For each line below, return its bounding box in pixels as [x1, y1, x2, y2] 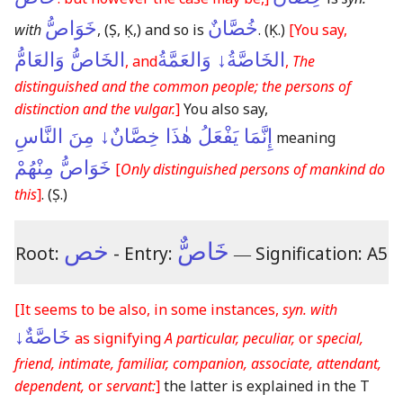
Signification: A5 [255, 241, 388, 266]
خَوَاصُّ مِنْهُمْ [14, 157, 112, 180]
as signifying [71, 327, 165, 348]
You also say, [180, 99, 268, 120]
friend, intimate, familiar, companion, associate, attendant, [14, 353, 381, 373]
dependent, [14, 375, 85, 396]
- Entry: [109, 241, 177, 266]
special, [317, 327, 363, 348]
